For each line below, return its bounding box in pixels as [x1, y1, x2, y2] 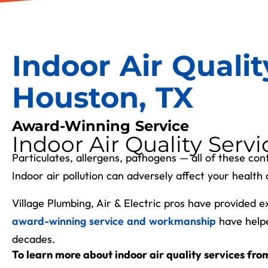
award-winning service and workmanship [12, 214, 216, 228]
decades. [12, 232, 55, 246]
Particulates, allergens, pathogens [12, 151, 179, 165]
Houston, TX [12, 80, 193, 115]
